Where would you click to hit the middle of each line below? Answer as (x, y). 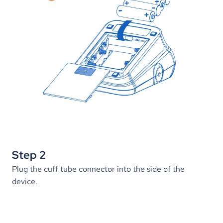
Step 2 (29, 155)
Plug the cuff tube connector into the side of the (98, 169)
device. (25, 181)
